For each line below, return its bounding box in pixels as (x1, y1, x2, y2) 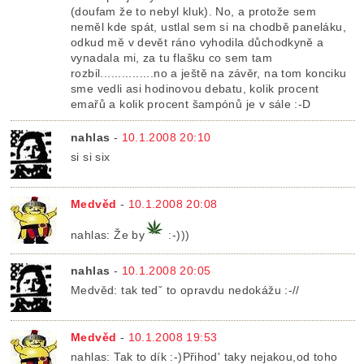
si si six (71, 149, 110, 163)
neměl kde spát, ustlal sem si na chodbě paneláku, (71, 19, 346, 33)
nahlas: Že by (71, 227, 145, 241)
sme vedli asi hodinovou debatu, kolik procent (71, 81, 319, 95)
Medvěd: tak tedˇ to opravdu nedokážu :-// (71, 283, 300, 297)
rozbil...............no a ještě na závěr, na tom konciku (71, 66, 347, 80)
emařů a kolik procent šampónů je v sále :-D (71, 97, 311, 110)
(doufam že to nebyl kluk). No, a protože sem (71, 4, 316, 18)
